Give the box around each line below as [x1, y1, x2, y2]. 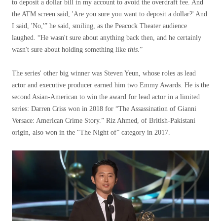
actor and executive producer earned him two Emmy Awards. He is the [12, 81, 209, 89]
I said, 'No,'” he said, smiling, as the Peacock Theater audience [12, 22, 187, 30]
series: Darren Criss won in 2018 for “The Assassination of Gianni [12, 105, 196, 112]
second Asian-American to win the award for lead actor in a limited [12, 93, 200, 101]
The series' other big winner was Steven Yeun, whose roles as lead [12, 70, 196, 77]
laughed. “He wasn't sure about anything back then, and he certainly [12, 34, 201, 41]
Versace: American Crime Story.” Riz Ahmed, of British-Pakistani [12, 117, 195, 124]
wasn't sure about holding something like [12, 46, 128, 53]
